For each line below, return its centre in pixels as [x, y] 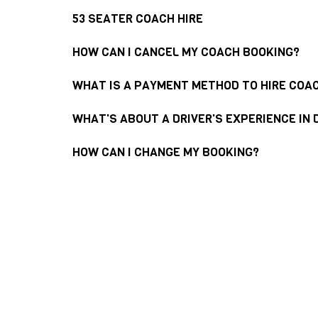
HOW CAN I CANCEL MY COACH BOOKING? [186, 52]
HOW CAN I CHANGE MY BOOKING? [166, 152]
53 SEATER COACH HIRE [138, 18]
